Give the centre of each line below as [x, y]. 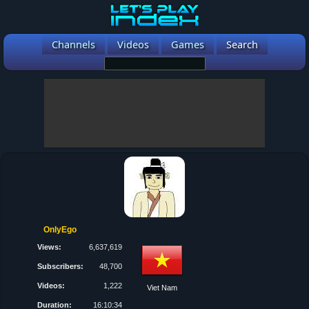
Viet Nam [162, 288]
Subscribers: [61, 266]
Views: [50, 247]
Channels [73, 44]
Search [242, 44]
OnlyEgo [60, 230]
